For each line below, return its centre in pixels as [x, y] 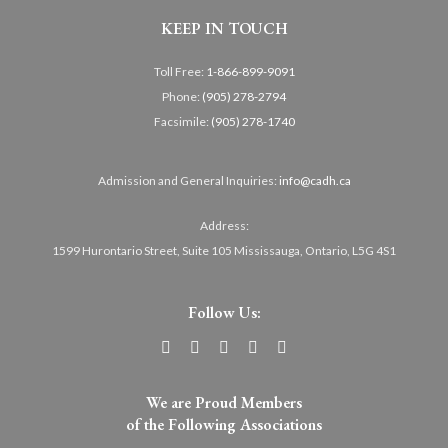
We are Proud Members [224, 402]
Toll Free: [179, 71]
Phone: [182, 96]
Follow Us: [224, 312]
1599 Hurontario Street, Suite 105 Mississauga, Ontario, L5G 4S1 [224, 250]
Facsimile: [182, 121]
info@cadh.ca [314, 180]
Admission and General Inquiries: [188, 180]
